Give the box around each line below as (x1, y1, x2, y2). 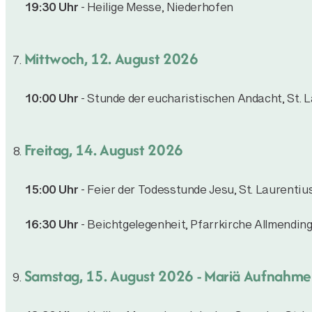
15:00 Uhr (24, 182, 79, 204)
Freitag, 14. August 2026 (24, 138, 183, 161)
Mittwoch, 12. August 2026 (24, 47, 198, 70)
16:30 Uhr (24, 217, 79, 239)
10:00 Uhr (24, 91, 79, 113)
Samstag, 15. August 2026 (24, 264, 194, 287)
